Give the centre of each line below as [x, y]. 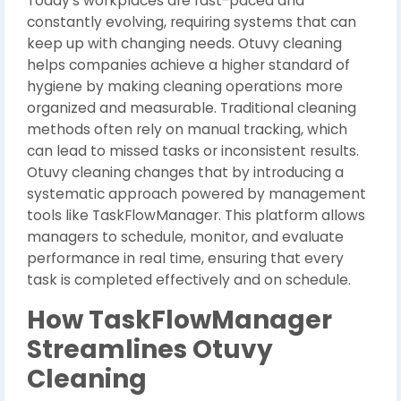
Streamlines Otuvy [150, 350]
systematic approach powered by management [196, 194]
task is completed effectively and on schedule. [189, 280]
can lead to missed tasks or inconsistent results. [193, 151]
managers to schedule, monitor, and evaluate [185, 237]
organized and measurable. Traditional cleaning [192, 108]
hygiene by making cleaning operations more [185, 86]
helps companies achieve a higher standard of [188, 65]
